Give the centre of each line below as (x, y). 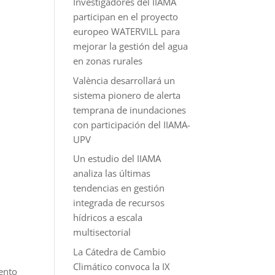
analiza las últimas (112, 173)
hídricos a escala (108, 217)
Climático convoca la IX (122, 266)
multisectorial (102, 232)
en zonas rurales (108, 61)
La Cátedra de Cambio (120, 251)
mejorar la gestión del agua (131, 46)
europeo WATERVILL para (127, 31)
